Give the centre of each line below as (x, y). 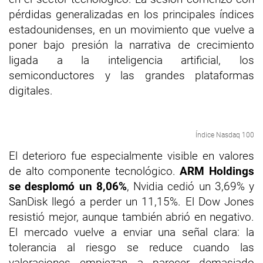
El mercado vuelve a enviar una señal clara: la (131, 232)
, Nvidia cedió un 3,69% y (190, 186)
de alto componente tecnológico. (95, 171)
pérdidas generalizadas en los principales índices (131, 14)
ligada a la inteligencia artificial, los (131, 60)
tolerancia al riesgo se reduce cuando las (131, 247)
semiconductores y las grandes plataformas (131, 75)
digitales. (31, 90)
